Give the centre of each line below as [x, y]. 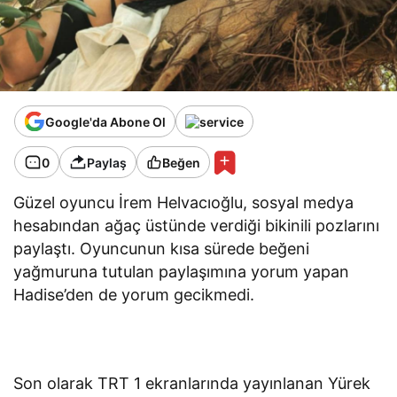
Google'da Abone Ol [105, 121]
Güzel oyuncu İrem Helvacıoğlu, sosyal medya [184, 203]
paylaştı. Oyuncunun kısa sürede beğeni [162, 249]
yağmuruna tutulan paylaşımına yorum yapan [182, 272]
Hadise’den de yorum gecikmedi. [134, 295]
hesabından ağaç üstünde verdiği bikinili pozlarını [197, 226]
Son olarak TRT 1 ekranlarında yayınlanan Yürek [192, 384]
